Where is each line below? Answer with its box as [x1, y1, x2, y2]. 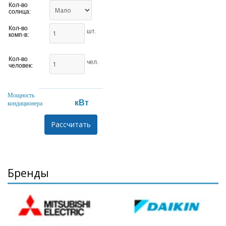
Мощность [8, 92, 34, 99]
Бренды [8, 166, 49, 181]
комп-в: [9, 31, 29, 39]
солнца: [9, 8, 31, 16]
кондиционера [8, 100, 42, 107]
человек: [9, 62, 33, 70]
